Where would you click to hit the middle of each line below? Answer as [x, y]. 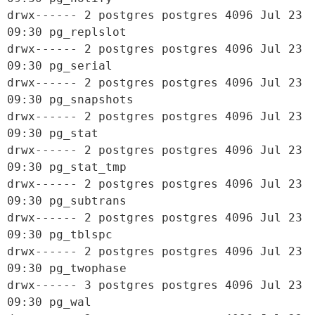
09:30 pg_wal [49, 302]
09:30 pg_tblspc [60, 234]
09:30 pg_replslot [67, 32]
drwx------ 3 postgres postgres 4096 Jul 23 [155, 285]
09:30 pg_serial [60, 65]
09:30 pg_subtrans [67, 200]
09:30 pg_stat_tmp [67, 167]
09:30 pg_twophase [67, 268]
